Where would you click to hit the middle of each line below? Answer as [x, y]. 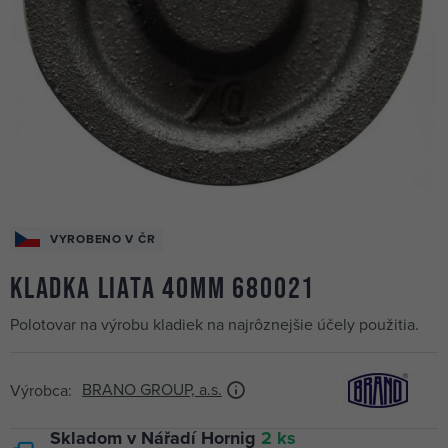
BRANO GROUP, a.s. [152, 389]
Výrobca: [41, 390]
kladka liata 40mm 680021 [163, 287]
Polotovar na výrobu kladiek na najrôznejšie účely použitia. [214, 325]
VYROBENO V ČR [103, 239]
